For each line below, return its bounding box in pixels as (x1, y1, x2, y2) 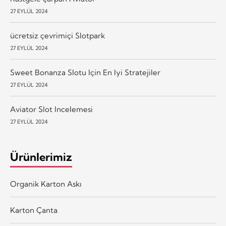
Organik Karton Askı (10, 179, 81, 189)
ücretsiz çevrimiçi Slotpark (10, 31, 105, 41)
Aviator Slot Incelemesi (10, 104, 93, 115)
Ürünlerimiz (10, 150, 72, 164)
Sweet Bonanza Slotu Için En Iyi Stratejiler (10, 68, 160, 78)
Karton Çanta (10, 205, 58, 215)
